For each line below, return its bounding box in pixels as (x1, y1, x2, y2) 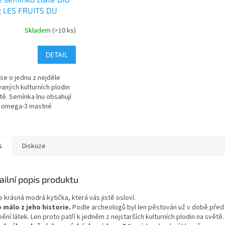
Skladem (24, 26, 52, 36)
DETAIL (45, 50, 68, 59)
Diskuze (22, 141, 46, 151)
